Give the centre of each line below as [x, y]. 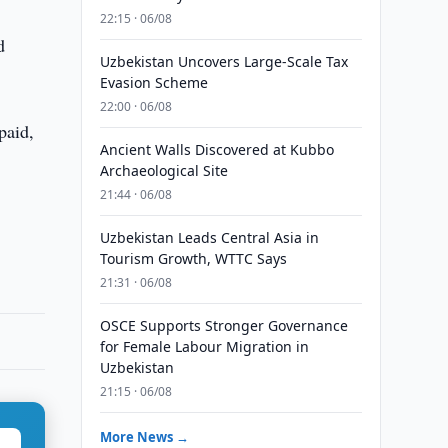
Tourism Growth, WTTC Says [193, 258]
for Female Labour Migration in [204, 346]
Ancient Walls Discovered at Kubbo [216, 149]
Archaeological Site [163, 170]
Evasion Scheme [153, 82]
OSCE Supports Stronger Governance [223, 325]
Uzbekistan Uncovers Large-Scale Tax [223, 61]
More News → [144, 437]
